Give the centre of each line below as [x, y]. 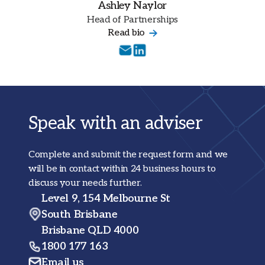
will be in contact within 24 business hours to [122, 169]
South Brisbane [80, 214]
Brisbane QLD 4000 [90, 230]
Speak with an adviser [115, 123]
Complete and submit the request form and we [128, 154]
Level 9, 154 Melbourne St [106, 198]
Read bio [126, 33]
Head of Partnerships [132, 20]
